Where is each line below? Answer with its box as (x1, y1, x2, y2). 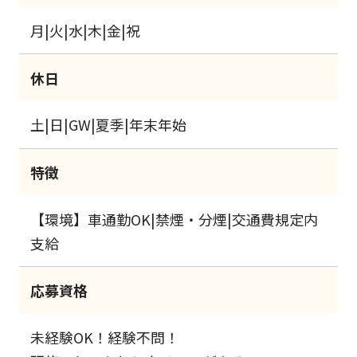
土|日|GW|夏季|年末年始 (30, 114, 187, 135)
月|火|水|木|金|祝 (30, 20, 141, 41)
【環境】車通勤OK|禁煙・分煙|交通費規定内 (30, 208, 319, 229)
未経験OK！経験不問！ (30, 327, 180, 348)
